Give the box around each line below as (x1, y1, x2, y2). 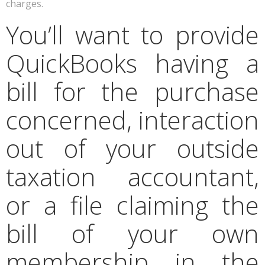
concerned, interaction (6, 103, 259, 137)
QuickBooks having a (6, 46, 259, 80)
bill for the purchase (6, 75, 259, 108)
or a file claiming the (6, 188, 259, 222)
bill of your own (6, 216, 259, 250)
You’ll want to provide (6, 18, 259, 51)
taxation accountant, (6, 160, 259, 193)
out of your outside (6, 131, 259, 165)
